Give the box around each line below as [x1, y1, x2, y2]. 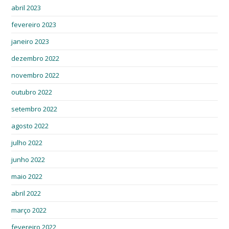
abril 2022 [11, 189, 41, 198]
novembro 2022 [11, 71, 60, 80]
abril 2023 [11, 3, 41, 13]
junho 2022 [11, 155, 45, 165]
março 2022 [11, 205, 47, 215]
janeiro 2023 [11, 37, 50, 47]
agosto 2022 [11, 121, 49, 131]
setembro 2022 [11, 104, 58, 114]
